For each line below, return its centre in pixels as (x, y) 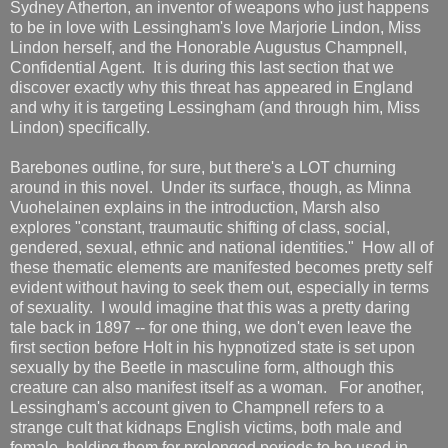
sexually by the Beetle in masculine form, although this (202, 368)
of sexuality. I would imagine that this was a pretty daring (210, 308)
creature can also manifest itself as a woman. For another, (217, 388)
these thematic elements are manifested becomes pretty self (221, 268)
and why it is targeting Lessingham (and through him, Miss (215, 108)
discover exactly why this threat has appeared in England (211, 88)
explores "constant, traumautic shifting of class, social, (200, 228)
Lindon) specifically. (80, 128)
